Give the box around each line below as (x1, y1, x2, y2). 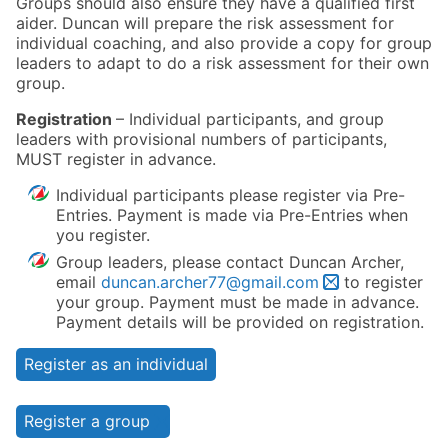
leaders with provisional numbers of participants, (16, 129, 387, 150)
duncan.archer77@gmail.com (101, 271, 319, 292)
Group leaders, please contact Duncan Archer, (56, 251, 404, 272)
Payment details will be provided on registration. (56, 311, 424, 332)
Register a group (24, 410, 150, 431)
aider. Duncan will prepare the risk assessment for (16, 13, 394, 34)
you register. (56, 225, 150, 246)
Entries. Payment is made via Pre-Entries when (56, 205, 408, 226)
